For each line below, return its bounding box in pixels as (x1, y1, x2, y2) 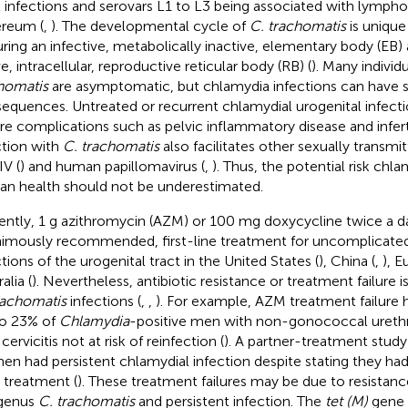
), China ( (318, 251, 375, 270)
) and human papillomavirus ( (19, 157, 205, 175)
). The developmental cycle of (50, 16, 250, 35)
